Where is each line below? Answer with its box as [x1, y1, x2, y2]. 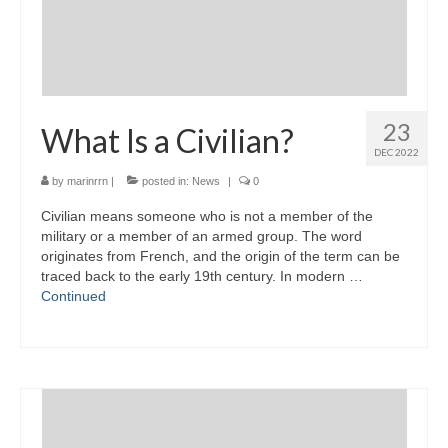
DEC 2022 [374, 145, 419, 158]
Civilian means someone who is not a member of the [41, 207, 373, 224]
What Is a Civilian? [41, 120, 294, 160]
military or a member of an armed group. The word [41, 227, 362, 244]
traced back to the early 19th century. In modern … [41, 267, 363, 284]
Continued [41, 287, 106, 304]
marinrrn [67, 174, 108, 187]
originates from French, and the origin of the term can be [41, 247, 400, 264]
